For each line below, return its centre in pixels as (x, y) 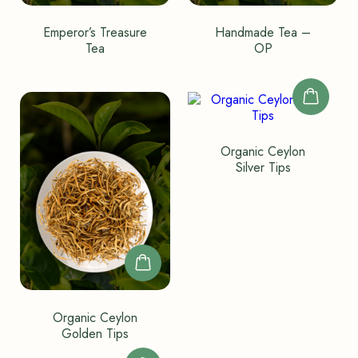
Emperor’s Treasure (95, 33)
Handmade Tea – (263, 33)
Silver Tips (263, 168)
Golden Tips (95, 333)
